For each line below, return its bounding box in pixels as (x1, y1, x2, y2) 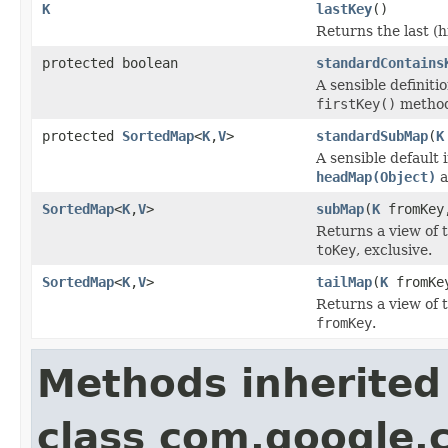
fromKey (316, 314, 372, 331)
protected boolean (42, 54, 178, 71)
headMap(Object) (316, 168, 436, 185)
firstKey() (316, 95, 396, 112)
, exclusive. (356, 241, 432, 258)
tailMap (316, 273, 372, 290)
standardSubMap (316, 127, 428, 144)
